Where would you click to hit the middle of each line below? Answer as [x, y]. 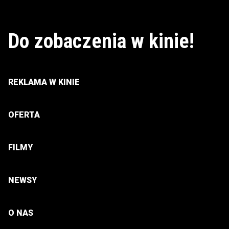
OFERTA [24, 115]
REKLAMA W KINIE [44, 82]
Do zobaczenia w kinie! [101, 41]
